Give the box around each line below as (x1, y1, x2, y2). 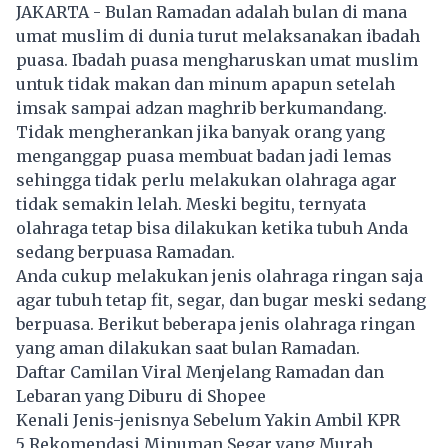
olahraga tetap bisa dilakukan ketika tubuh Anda (16, 218, 408, 239)
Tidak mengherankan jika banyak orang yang (16, 122, 385, 143)
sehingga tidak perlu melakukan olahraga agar (16, 170, 397, 191)
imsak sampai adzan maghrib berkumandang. (16, 98, 387, 119)
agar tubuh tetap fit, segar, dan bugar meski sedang (16, 290, 426, 311)
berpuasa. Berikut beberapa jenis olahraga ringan (16, 314, 415, 335)
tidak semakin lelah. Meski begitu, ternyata (16, 194, 366, 215)
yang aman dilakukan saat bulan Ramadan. (16, 338, 360, 359)
